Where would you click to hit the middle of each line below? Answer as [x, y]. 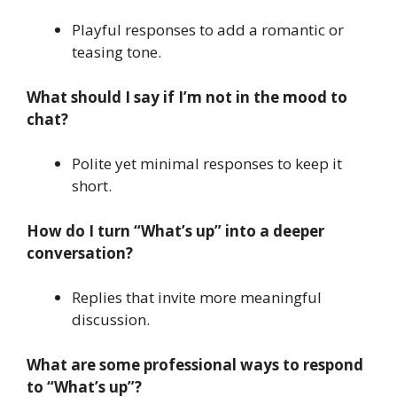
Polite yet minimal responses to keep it [207, 164]
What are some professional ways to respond [195, 364]
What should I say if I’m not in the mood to [187, 97]
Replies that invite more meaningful [197, 298]
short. [92, 186]
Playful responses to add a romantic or [208, 30]
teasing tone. [117, 52]
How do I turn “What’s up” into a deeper [175, 230]
